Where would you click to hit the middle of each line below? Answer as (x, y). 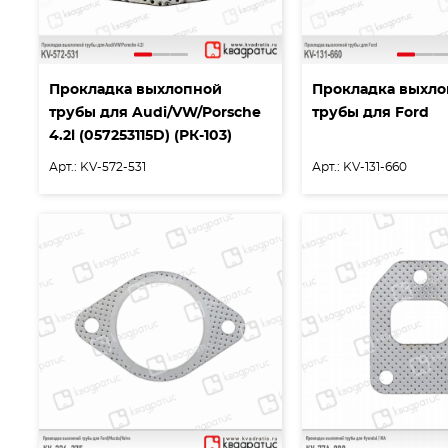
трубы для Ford (371, 113)
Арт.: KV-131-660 (360, 167)
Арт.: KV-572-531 (97, 167)
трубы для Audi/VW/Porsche (155, 113)
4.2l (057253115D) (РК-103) (140, 136)
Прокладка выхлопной (135, 90)
